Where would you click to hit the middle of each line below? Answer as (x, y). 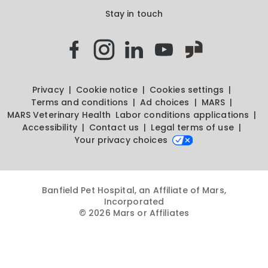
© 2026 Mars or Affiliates (134, 213)
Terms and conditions (80, 103)
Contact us (114, 128)
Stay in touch (134, 14)
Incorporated (134, 202)
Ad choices (165, 103)
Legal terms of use (192, 128)
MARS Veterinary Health (59, 115)
